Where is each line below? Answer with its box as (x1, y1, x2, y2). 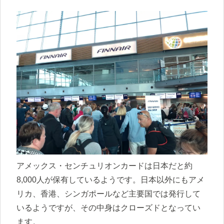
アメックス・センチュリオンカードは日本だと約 (16, 161, 192, 170)
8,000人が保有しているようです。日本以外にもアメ (16, 175, 204, 184)
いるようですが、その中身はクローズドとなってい (16, 203, 200, 212)
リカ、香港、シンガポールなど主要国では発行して (16, 189, 200, 198)
